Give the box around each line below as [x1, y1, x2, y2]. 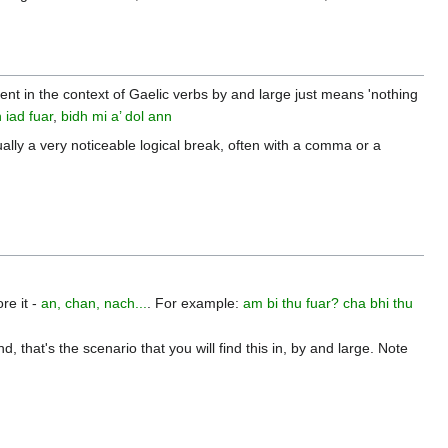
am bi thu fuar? [243, 294, 340, 311]
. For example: [147, 294, 244, 311]
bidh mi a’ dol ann [61, 107, 172, 124]
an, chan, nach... [41, 294, 148, 311]
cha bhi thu [343, 294, 414, 311]
